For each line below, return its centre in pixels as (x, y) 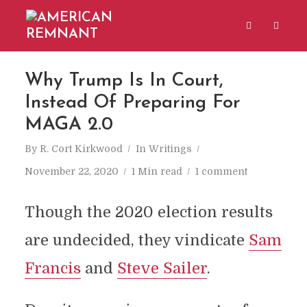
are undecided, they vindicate (136, 240)
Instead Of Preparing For (132, 103)
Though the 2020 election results (148, 212)
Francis (52, 268)
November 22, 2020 (71, 171)
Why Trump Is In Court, (124, 81)
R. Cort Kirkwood (81, 149)
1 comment (221, 171)
